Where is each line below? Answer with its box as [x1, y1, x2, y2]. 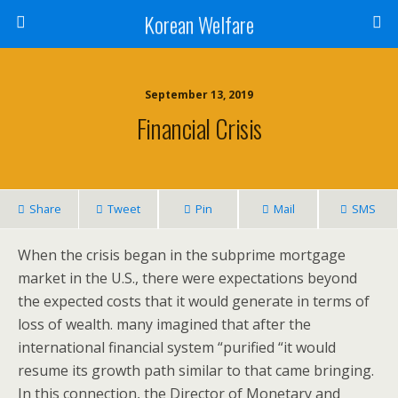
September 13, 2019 [145, 87, 253, 102]
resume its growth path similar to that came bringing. [18, 361, 374, 380]
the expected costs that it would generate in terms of [18, 291, 370, 311]
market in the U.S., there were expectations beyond [18, 268, 357, 288]
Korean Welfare [144, 8, 254, 40]
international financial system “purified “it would [18, 338, 336, 357]
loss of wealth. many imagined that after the [18, 314, 311, 334]
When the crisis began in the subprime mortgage [18, 245, 346, 265]
